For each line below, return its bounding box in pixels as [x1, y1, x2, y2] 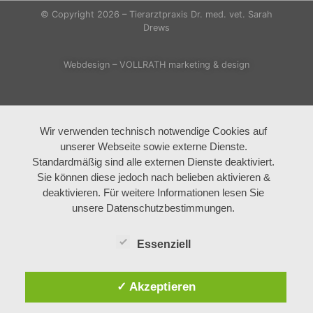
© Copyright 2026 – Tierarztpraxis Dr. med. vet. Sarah [41, 8, 272, 20]
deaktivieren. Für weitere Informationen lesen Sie [43, 186, 265, 198]
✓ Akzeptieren [116, 279, 196, 293]
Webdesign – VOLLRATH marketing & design [64, 59, 249, 71]
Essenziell [137, 238, 191, 250]
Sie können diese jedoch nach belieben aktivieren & [36, 170, 270, 183]
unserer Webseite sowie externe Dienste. [59, 140, 247, 152]
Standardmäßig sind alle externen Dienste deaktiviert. [32, 155, 275, 168]
